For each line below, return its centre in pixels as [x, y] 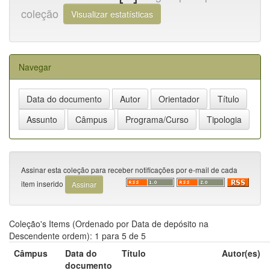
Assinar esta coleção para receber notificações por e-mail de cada [129, 169]
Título [134, 253]
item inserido [43, 183]
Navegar [35, 67]
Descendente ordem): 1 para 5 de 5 [77, 235]
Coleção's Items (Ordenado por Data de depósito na [109, 223]
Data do [81, 253]
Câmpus [31, 253]
